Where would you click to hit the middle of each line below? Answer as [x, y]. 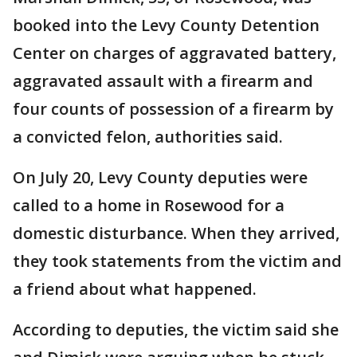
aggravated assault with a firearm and [163, 81]
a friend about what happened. [135, 289]
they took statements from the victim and [177, 261]
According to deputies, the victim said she [176, 330]
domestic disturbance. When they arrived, [176, 233]
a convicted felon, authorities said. [148, 137]
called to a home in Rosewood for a [149, 206]
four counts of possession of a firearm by [173, 109]
